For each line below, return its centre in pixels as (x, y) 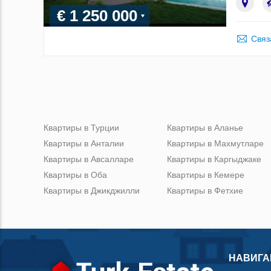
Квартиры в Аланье (205, 127)
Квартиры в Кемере (206, 175)
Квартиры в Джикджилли (92, 190)
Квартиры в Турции (81, 127)
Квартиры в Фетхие (205, 190)
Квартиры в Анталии (84, 143)
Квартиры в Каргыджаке (214, 159)
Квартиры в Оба (75, 175)
